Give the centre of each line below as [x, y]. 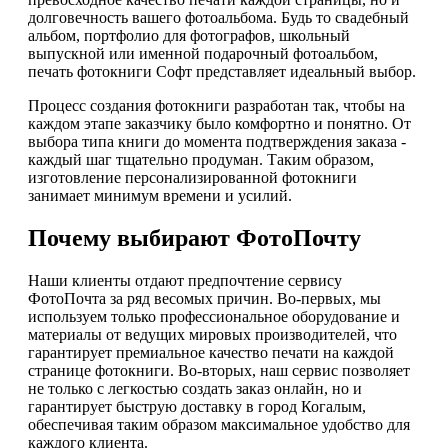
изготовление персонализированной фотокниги [192, 178]
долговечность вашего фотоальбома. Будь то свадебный [218, 18]
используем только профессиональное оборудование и [214, 317]
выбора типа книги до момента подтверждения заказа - [217, 142]
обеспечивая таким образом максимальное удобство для [219, 425]
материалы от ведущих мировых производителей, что [212, 335]
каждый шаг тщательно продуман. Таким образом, [201, 160]
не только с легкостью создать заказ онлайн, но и [195, 389]
